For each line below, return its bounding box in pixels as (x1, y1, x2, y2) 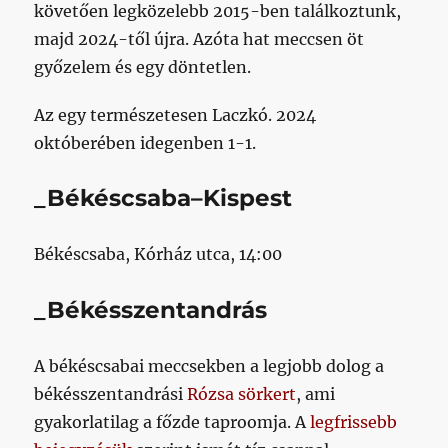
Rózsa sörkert (187, 384, 297, 404)
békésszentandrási (34, 384, 188, 404)
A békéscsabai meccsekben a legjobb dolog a (34, 356, 385, 376)
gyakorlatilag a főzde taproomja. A (34, 412, 311, 432)
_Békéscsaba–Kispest (34, 184, 293, 213)
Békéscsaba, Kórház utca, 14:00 (34, 244, 283, 265)
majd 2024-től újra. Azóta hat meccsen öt (34, 28, 365, 49)
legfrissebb (310, 412, 398, 432)
